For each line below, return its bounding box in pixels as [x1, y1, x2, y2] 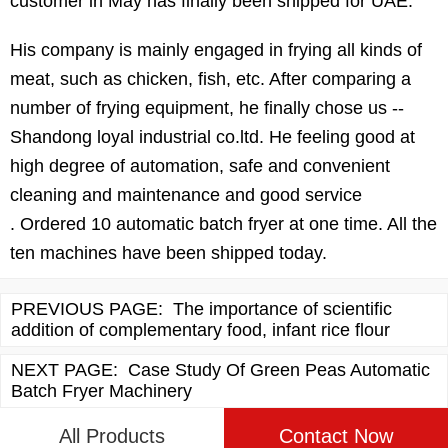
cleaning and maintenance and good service [10, 184, 362, 205]
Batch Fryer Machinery [11, 380, 192, 401]
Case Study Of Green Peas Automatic [128, 359, 430, 380]
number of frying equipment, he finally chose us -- [10, 97, 404, 118]
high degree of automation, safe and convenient [10, 155, 390, 176]
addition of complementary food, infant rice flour [11, 319, 390, 340]
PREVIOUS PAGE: [11, 298, 163, 319]
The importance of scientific [173, 298, 392, 319]
